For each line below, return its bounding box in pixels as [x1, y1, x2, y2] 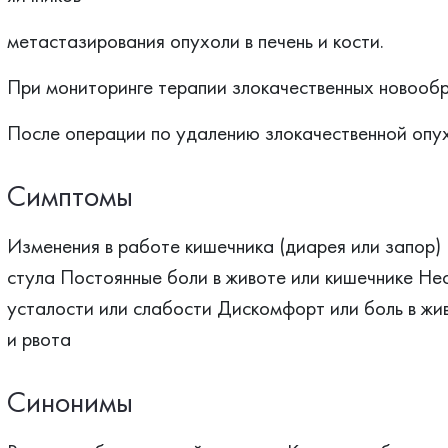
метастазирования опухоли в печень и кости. [6, 27, 384, 54]
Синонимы [6, 383, 133, 421]
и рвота [6, 325, 71, 352]
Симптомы [6, 177, 133, 215]
